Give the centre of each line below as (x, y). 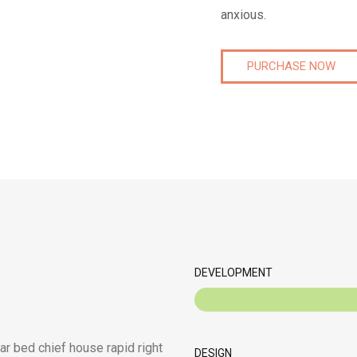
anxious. (243, 15)
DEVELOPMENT (233, 273)
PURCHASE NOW (291, 66)
